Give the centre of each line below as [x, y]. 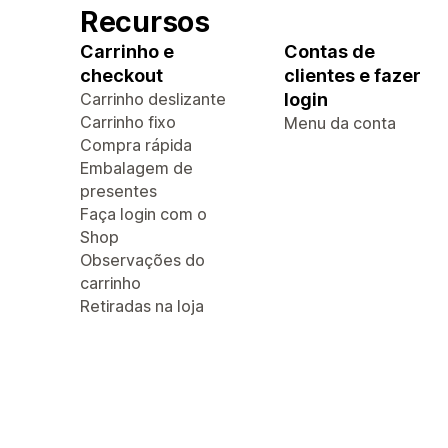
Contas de [329, 51]
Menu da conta [340, 123]
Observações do [142, 260]
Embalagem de [136, 168]
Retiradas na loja [142, 306]
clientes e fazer [352, 75]
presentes [118, 191]
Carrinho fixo [128, 122]
